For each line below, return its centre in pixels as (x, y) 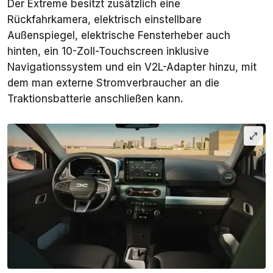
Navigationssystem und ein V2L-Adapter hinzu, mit (132, 67)
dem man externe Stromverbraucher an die (113, 83)
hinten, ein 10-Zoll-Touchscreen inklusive (108, 51)
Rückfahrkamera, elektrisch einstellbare (105, 19)
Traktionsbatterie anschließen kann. (95, 98)
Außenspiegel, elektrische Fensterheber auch (119, 35)
